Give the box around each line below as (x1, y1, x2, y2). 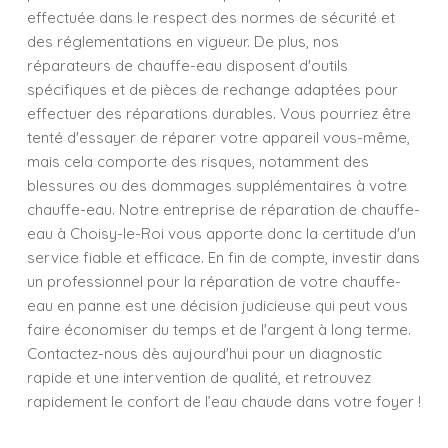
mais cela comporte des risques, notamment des (27, 152, 369, 171)
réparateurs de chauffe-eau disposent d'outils (27, 56, 348, 75)
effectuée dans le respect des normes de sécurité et (27, 8, 395, 27)
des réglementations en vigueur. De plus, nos (27, 32, 339, 51)
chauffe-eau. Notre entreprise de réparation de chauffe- (27, 200, 420, 219)
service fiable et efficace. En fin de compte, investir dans (27, 248, 420, 267)
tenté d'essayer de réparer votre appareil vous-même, (27, 128, 410, 147)
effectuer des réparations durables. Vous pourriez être (27, 104, 411, 123)
